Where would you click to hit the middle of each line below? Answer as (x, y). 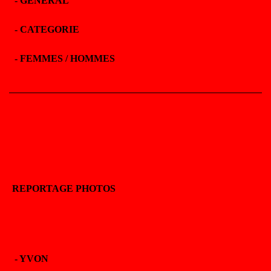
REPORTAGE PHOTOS (64, 188)
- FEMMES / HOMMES (64, 58)
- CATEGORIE (46, 29)
